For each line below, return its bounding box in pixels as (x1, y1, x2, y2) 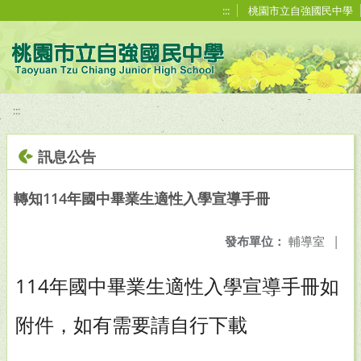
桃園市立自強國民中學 (248, 3, 353, 18)
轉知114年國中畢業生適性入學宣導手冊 (14, 189, 270, 208)
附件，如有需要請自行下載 (15, 311, 247, 338)
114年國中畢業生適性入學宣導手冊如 (15, 272, 339, 299)
